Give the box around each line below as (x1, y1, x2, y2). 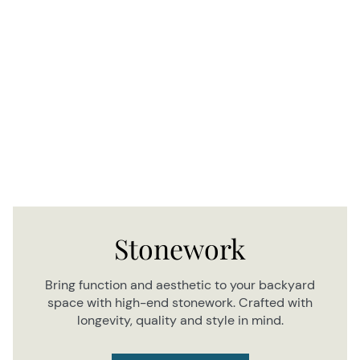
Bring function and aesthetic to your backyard (45, 276, 315, 293)
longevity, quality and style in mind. (76, 312, 284, 329)
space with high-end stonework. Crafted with (47, 294, 313, 311)
